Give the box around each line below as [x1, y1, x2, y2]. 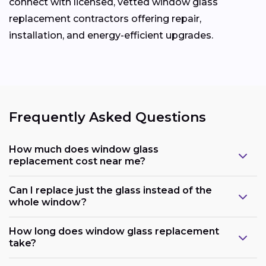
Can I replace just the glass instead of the [9, 185, 212, 197]
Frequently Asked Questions [9, 109, 206, 125]
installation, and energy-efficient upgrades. [9, 29, 213, 41]
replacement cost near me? [9, 156, 145, 167]
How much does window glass [9, 144, 159, 156]
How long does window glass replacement [9, 226, 219, 237]
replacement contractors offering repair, [9, 12, 201, 24]
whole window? [9, 197, 87, 208]
